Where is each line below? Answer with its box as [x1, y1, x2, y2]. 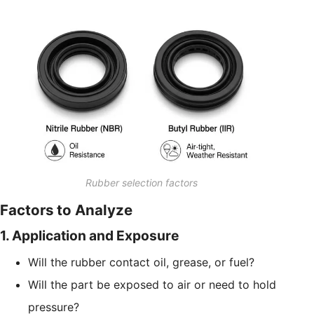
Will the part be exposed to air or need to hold [28, 277, 276, 292]
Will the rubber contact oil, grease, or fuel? [28, 254, 254, 269]
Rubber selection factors [85, 176, 198, 189]
